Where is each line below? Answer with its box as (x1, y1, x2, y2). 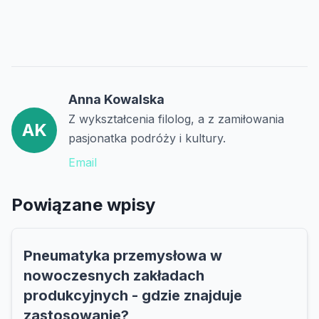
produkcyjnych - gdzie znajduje (23, 287, 242, 305)
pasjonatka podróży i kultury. (68, 131, 226, 146)
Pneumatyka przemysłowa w (23, 247, 222, 265)
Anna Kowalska (68, 92, 164, 108)
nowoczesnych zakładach (23, 267, 204, 285)
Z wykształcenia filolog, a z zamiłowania (68, 112, 284, 127)
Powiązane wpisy (11, 194, 155, 216)
